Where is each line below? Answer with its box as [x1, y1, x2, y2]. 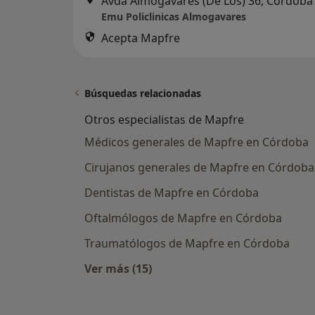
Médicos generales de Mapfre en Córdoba [84, 134, 309, 150]
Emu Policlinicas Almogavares [101, 10, 246, 23]
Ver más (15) [84, 261, 152, 276]
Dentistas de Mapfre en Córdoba [84, 185, 259, 200]
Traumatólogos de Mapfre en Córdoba [84, 236, 290, 251]
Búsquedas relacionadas [84, 86, 201, 100]
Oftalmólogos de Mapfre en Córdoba [84, 210, 282, 226]
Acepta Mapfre [101, 30, 180, 46]
